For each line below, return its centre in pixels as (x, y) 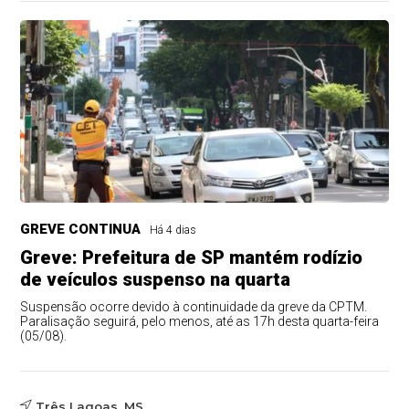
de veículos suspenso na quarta (156, 279)
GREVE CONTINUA (81, 229)
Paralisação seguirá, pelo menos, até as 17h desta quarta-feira (200, 321)
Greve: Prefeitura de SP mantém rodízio (192, 257)
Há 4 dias (173, 230)
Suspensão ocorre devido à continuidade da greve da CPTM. (194, 306)
